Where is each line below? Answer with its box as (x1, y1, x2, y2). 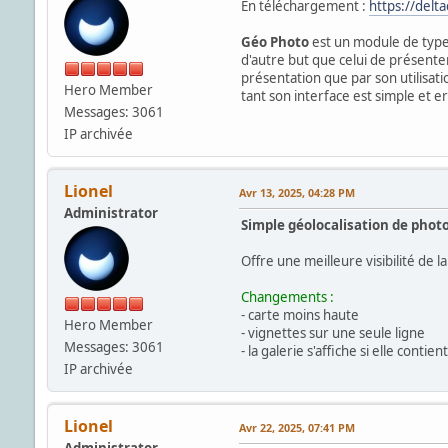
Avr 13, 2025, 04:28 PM (238, 184, 355, 200)
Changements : (240, 287, 334, 306)
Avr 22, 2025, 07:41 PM (238, 419, 355, 435)
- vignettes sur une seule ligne (240, 323, 425, 342)
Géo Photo (240, 32, 309, 51)
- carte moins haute (240, 305, 359, 324)
